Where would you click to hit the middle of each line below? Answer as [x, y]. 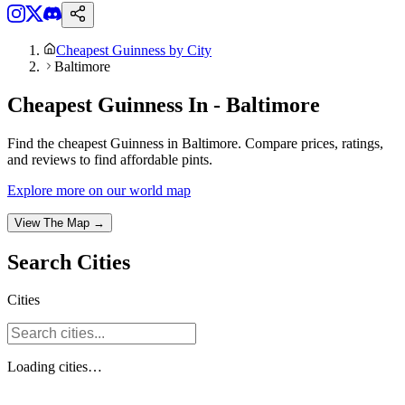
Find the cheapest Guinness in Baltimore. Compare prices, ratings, [195, 143]
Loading [33, 367]
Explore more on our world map [99, 190]
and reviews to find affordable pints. [110, 159]
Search [42, 262]
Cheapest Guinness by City [134, 50]
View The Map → [60, 222]
